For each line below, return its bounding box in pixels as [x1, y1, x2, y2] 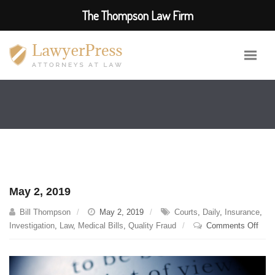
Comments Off [206, 221, 258, 230]
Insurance [225, 207, 260, 217]
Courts [174, 207, 198, 217]
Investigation [9, 221, 55, 230]
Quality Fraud [128, 221, 176, 230]
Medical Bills [78, 221, 123, 230]
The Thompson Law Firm [82, 7, 193, 23]
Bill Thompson [20, 207, 71, 217]
